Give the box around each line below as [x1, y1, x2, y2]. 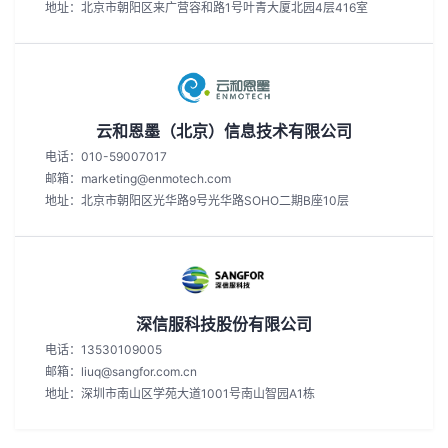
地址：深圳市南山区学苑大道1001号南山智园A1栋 [45, 386, 315, 401]
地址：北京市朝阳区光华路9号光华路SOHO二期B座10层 [45, 193, 349, 208]
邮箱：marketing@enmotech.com [45, 171, 231, 186]
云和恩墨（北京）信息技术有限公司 [96, 121, 352, 141]
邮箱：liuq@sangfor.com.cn [45, 364, 197, 379]
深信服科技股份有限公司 [136, 314, 312, 334]
